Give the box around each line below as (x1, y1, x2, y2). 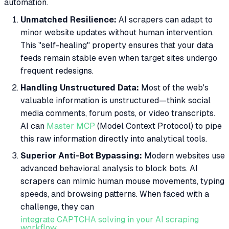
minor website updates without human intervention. (20, 28, 214, 38)
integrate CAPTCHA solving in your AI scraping (20, 215, 199, 225)
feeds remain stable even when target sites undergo (20, 53, 217, 63)
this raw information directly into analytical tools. (20, 134, 207, 144)
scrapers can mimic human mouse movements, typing (20, 176, 224, 187)
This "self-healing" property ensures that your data (20, 40, 213, 51)
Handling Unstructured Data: (20, 83, 139, 93)
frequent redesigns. (20, 66, 94, 76)
